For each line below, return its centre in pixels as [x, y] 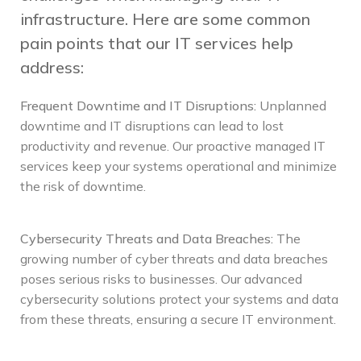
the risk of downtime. [83, 186]
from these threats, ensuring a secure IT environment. [178, 319]
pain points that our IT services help [157, 43]
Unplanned [293, 105]
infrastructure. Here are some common [165, 19]
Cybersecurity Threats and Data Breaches [145, 238]
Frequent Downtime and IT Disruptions [137, 105]
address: [52, 67]
